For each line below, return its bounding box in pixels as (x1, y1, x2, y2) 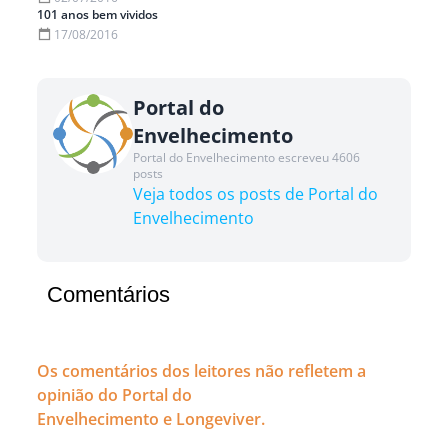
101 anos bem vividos (37, 5, 159, 23)
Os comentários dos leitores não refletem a (37, 359, 367, 382)
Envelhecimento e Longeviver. (37, 407, 266, 430)
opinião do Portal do (37, 383, 193, 406)
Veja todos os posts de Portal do (133, 182, 379, 205)
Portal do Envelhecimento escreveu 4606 (133, 148, 361, 166)
